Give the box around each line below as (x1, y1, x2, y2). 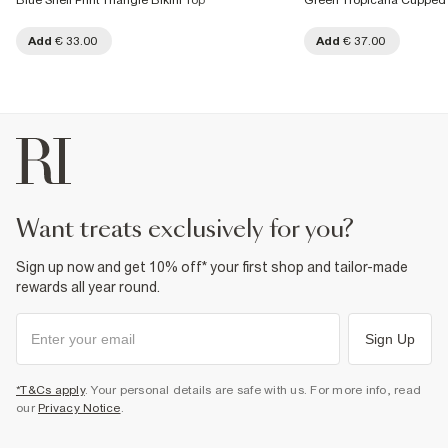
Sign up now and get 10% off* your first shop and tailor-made (16, 259, 408, 275)
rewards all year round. (16, 279, 160, 295)
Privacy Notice (38, 401, 121, 415)
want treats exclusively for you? (39, 218, 354, 242)
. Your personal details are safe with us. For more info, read (84, 383, 421, 397)
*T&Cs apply (16, 383, 85, 397)
